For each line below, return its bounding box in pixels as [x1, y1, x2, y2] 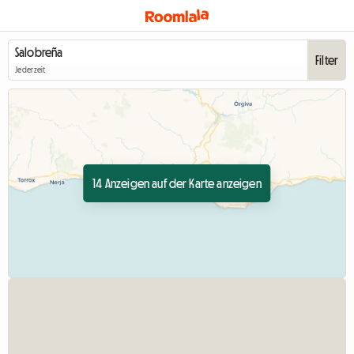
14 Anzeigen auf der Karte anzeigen [92, 177, 262, 190]
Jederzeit [15, 66, 46, 75]
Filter [315, 54, 338, 66]
